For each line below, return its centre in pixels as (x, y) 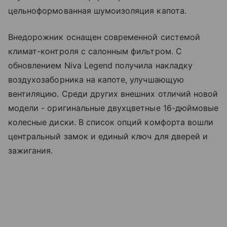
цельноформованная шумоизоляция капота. (97, 11)
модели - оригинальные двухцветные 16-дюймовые (113, 108)
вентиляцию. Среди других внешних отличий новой (113, 94)
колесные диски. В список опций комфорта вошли (111, 122)
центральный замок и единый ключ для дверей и (108, 137)
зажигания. (31, 151)
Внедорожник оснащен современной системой (104, 37)
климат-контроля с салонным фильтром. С (95, 51)
